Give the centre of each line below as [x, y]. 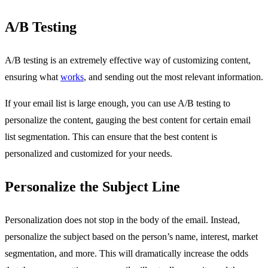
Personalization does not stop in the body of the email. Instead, [122, 220]
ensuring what [33, 77]
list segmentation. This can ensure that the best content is [111, 137]
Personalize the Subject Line [92, 187]
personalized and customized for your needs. [89, 154]
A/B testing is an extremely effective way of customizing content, [128, 60]
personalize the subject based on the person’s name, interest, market [131, 237]
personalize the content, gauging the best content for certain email [128, 120]
